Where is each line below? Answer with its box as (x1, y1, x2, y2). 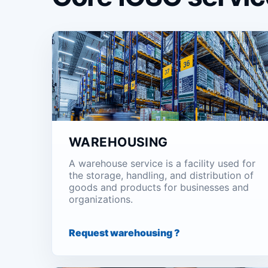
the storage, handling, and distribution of (69, 169, 254, 181)
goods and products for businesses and (69, 181, 249, 193)
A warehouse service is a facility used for (69, 157, 255, 169)
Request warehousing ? (69, 227, 180, 239)
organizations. (69, 193, 133, 205)
